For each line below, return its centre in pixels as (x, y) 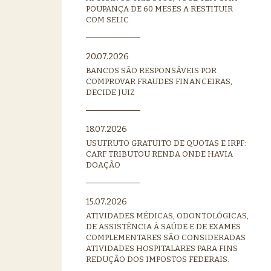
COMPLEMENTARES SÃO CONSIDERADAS (166, 237)
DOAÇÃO (103, 165)
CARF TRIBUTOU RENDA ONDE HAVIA (159, 154)
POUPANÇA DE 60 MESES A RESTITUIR (159, 8)
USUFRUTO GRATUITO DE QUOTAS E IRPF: (166, 143)
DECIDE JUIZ (110, 92)
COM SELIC (107, 19)
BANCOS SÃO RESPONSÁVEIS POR (151, 70)
